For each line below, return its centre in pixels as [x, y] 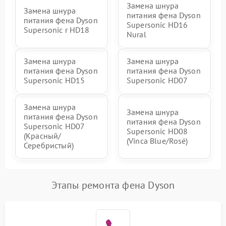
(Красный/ [43, 136]
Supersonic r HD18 [57, 30]
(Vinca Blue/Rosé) [157, 140]
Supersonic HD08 [157, 131]
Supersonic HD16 [157, 25]
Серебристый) [49, 145]
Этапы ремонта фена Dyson [113, 185]
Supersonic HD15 [54, 80]
